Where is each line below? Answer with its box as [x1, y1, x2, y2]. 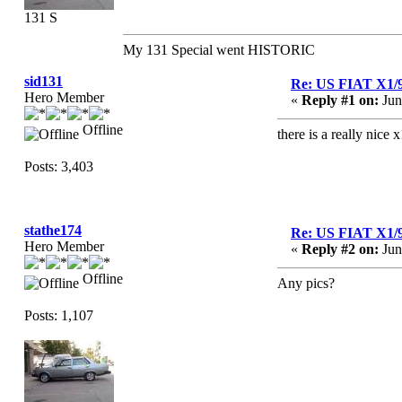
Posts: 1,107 [24, 308, 93, 323]
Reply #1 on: [301, 92, 379, 108]
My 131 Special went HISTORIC [123, 42, 315, 57]
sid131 [24, 74, 63, 89]
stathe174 [24, 223, 82, 238]
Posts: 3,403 [24, 159, 93, 174]
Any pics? [277, 275, 335, 291]
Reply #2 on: [301, 241, 379, 257]
